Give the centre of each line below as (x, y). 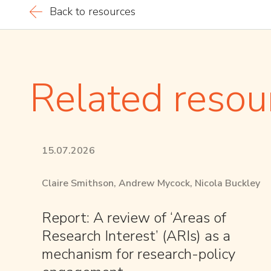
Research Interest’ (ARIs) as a (136, 236)
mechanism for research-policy (139, 254)
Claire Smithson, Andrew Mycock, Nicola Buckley (151, 183)
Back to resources (93, 11)
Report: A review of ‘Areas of (134, 217)
